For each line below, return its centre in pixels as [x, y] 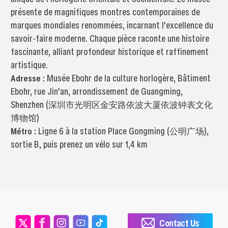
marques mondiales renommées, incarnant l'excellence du [112, 25]
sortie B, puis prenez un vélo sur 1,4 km [79, 145]
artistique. [29, 65]
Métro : [24, 131]
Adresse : [28, 78]
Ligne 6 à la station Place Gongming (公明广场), [123, 131]
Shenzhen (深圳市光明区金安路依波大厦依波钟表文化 [111, 105]
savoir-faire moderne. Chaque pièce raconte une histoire [110, 39]
